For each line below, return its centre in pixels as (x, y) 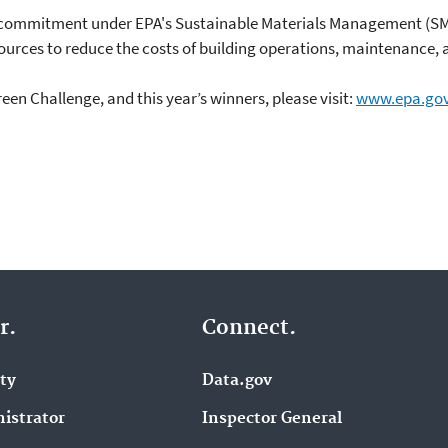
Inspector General (272, 418)
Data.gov (237, 380)
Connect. (249, 327)
